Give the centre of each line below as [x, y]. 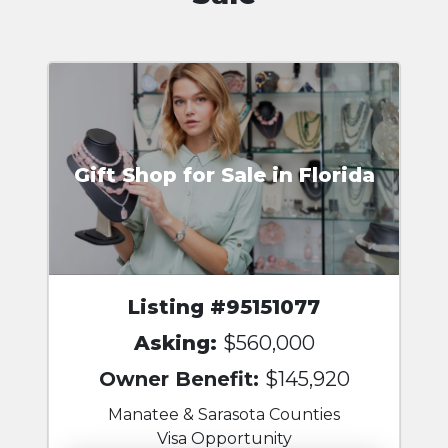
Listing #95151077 [224, 307]
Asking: [178, 343]
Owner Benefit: [181, 379]
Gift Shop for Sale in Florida [224, 174]
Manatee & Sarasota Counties [224, 415]
